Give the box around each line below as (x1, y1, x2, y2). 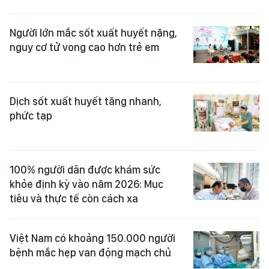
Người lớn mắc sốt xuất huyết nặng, (10, 26, 177, 39)
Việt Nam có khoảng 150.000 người (10, 232, 175, 244)
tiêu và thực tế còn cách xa (10, 192, 138, 205)
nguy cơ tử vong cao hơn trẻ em (10, 41, 159, 53)
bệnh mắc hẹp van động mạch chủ (10, 246, 171, 259)
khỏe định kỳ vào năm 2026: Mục (10, 178, 163, 190)
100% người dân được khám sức (10, 163, 160, 176)
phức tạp (10, 109, 52, 122)
